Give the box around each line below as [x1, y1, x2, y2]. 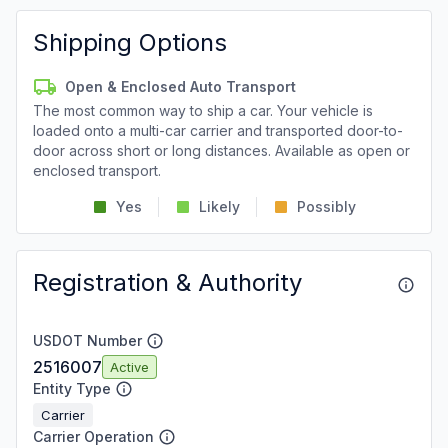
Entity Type [33, 380, 111, 397]
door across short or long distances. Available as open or [33, 142, 410, 159]
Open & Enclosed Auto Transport [65, 78, 296, 95]
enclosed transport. [33, 162, 161, 179]
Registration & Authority [33, 268, 302, 297]
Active [110, 358, 149, 375]
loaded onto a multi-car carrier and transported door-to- [33, 122, 403, 139]
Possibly [297, 198, 356, 215]
